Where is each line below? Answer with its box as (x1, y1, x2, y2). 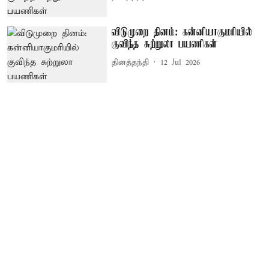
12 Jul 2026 (160, 57, 201, 68)
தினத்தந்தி (112, 57, 150, 68)
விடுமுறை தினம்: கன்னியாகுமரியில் (112, 26, 253, 39)
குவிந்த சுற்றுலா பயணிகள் (112, 38, 218, 51)
